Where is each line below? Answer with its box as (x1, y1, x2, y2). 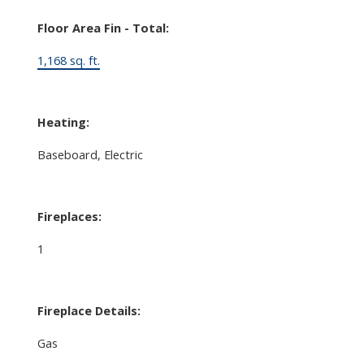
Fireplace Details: (37, 301, 141, 318)
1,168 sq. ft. (37, 51, 100, 68)
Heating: (37, 113, 89, 130)
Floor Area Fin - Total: (37, 19, 169, 36)
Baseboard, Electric (37, 145, 143, 162)
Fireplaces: (37, 207, 102, 224)
